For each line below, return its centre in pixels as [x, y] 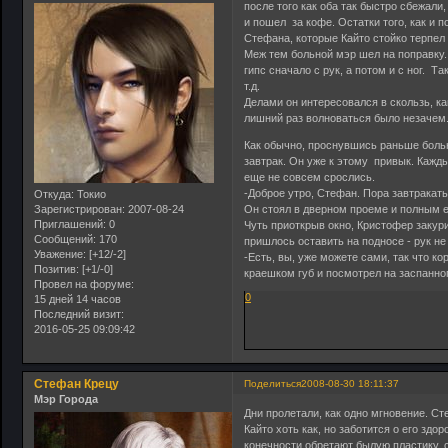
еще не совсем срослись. [310, 176]
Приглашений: [70, 224]
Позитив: [56, 269]
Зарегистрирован [78, 209]
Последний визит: [79, 314]
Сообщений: [65, 239]
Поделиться [273, 384]
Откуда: [54, 194]
